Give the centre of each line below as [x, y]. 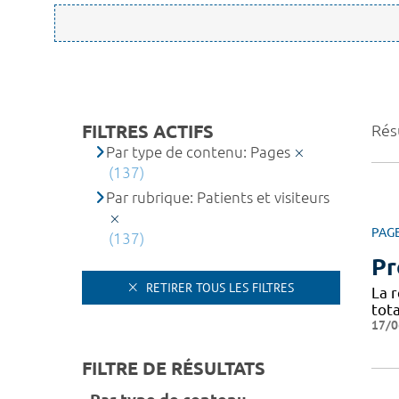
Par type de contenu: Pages [199, 152]
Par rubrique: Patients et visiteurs [218, 197]
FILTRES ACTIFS [148, 131]
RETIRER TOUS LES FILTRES [218, 287]
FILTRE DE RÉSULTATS [174, 368]
